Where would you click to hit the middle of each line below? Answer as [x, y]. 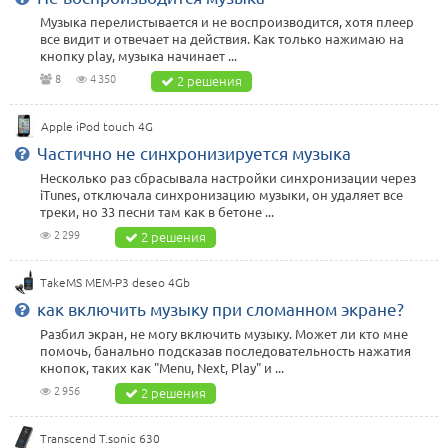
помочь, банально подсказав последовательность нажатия [225, 351]
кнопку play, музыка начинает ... [138, 56]
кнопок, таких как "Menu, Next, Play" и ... [162, 368]
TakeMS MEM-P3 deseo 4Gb [114, 282]
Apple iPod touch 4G [97, 126]
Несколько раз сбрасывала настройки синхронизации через [228, 178]
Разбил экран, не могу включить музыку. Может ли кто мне [224, 334]
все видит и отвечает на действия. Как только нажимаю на [222, 39]
